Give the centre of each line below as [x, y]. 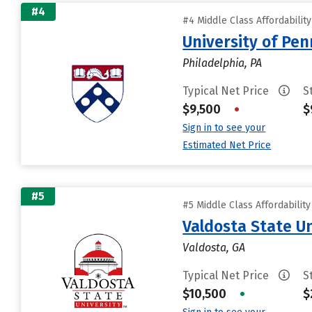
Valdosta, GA [214, 248]
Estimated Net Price [227, 145]
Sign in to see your [224, 128]
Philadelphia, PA [223, 63]
